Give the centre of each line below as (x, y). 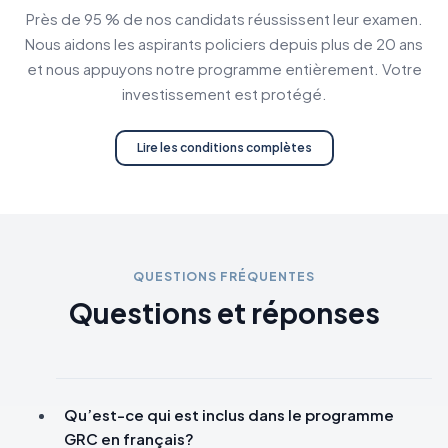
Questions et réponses (224, 312)
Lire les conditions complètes (224, 147)
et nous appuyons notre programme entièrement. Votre (224, 68)
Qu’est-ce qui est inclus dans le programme (229, 414)
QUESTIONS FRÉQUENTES (224, 276)
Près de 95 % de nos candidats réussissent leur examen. (224, 18)
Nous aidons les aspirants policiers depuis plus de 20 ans (224, 43)
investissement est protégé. (224, 93)
